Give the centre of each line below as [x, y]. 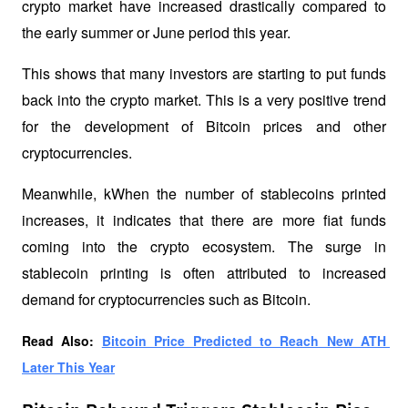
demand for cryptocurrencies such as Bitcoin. [166, 300]
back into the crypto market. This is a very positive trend [204, 100]
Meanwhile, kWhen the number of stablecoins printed [204, 194]
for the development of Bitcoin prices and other [204, 127]
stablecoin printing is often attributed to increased [204, 273]
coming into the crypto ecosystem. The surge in [204, 247]
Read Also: [62, 341]
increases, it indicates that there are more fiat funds [204, 220]
